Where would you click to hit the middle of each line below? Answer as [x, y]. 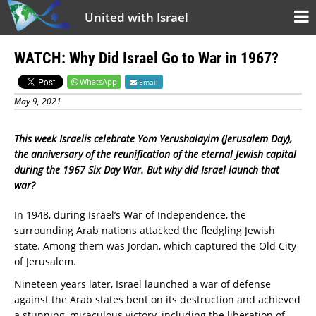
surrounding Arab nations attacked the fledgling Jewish [145, 230]
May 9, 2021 [38, 101]
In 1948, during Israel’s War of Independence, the [130, 215]
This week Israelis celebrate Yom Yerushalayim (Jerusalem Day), [153, 139]
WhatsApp [98, 81]
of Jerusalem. [45, 261]
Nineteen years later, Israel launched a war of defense [142, 284]
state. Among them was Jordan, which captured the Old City [155, 246]
